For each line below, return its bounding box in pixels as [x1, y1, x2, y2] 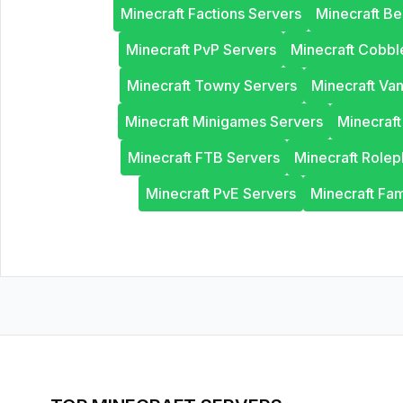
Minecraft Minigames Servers [125, 112, 323, 130]
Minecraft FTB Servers [127, 148, 280, 166]
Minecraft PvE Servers [146, 184, 296, 202]
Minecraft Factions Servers [121, 4, 301, 22]
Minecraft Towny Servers [127, 76, 297, 94]
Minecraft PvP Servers [126, 40, 276, 58]
